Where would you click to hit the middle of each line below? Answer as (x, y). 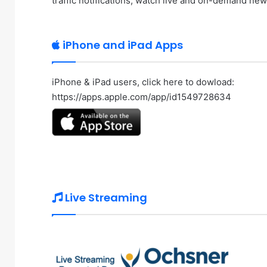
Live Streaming (105, 197)
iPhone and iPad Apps (122, 45)
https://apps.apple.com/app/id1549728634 (142, 97)
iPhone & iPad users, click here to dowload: (143, 82)
